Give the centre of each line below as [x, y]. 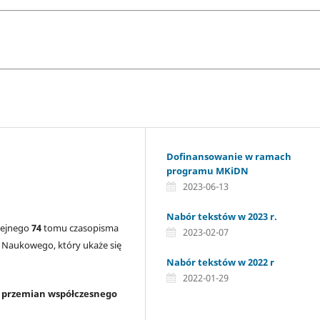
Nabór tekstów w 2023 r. [222, 216]
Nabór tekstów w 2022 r [220, 262]
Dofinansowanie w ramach [229, 156]
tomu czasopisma [80, 228]
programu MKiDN [207, 171]
